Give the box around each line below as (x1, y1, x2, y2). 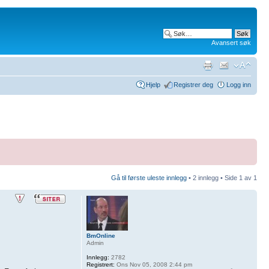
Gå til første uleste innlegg (111, 174, 187, 181)
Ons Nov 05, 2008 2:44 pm (114, 261, 192, 268)
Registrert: (86, 261, 115, 268)
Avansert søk (211, 39, 251, 46)
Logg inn (226, 80, 251, 88)
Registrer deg (174, 80, 213, 88)
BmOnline (86, 232, 115, 239)
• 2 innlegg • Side (187, 174, 239, 181)
